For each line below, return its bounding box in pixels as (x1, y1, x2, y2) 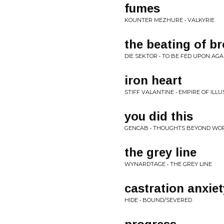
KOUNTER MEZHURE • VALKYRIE (124, 16, 214, 23)
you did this (124, 109, 193, 123)
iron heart (124, 73, 182, 87)
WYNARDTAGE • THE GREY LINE (124, 160, 212, 167)
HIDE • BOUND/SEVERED (124, 196, 192, 203)
